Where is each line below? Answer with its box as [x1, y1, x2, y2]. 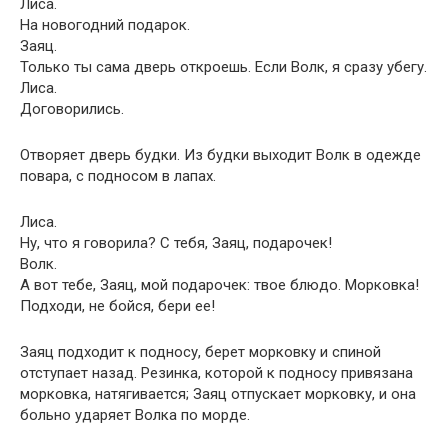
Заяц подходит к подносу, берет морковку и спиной [20, 343, 381, 361]
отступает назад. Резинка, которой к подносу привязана [20, 364, 413, 382]
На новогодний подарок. [20, 16, 190, 34]
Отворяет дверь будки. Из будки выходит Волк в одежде [20, 146, 421, 164]
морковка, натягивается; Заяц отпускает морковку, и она [20, 385, 416, 403]
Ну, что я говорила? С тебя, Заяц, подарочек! [20, 234, 332, 252]
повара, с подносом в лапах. [20, 167, 216, 185]
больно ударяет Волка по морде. [20, 406, 250, 424]
